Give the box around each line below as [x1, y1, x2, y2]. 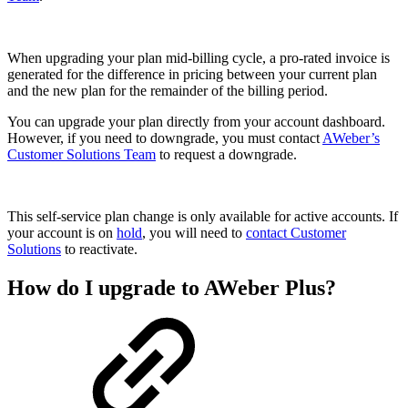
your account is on [7, 225, 117, 241]
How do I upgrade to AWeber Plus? [7, 276, 336, 301]
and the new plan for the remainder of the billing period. [7, 83, 328, 99]
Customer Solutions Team [7, 147, 156, 163]
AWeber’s [322, 130, 380, 147]
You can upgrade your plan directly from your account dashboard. [7, 114, 385, 130]
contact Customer [246, 225, 346, 241]
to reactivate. [61, 241, 138, 258]
